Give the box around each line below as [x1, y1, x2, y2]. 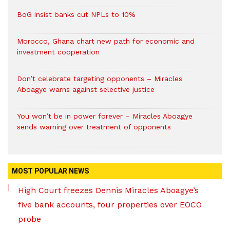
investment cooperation [17, 48, 100, 56]
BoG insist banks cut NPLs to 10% [17, 10, 136, 19]
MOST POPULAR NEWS [12, 167, 89, 176]
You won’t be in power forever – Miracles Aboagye [17, 112, 193, 121]
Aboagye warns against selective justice [17, 85, 155, 94]
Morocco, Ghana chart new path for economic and [17, 37, 195, 46]
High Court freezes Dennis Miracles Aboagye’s [18, 185, 199, 196]
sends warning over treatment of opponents [17, 123, 171, 131]
